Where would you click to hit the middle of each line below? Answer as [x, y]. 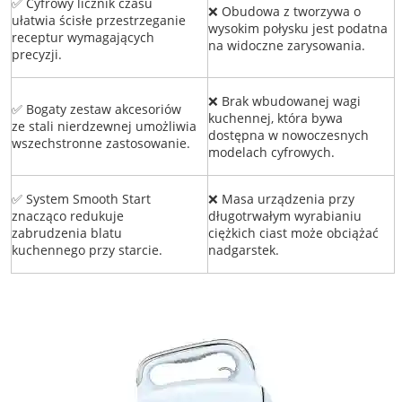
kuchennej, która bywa [275, 118]
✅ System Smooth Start [81, 199]
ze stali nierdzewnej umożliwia [104, 127]
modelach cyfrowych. [271, 153]
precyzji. [36, 55]
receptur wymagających [83, 38]
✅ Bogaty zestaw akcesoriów [96, 109]
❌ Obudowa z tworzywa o [284, 12]
